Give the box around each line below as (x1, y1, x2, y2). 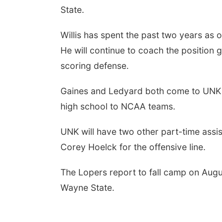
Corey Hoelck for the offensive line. (60, 142, 206, 152)
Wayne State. (60, 182, 114, 193)
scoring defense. (60, 60, 129, 71)
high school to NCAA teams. (60, 101, 175, 111)
